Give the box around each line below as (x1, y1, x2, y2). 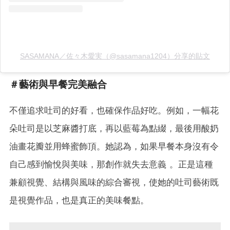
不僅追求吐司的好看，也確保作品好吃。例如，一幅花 (9, 105, 219, 116)
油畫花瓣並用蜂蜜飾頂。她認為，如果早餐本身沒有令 (9, 141, 219, 151)
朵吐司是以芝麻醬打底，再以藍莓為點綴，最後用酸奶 (9, 123, 219, 133)
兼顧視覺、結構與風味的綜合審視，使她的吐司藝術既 (9, 177, 219, 187)
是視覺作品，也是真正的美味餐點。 (9, 195, 149, 205)
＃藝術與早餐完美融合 (9, 78, 107, 90)
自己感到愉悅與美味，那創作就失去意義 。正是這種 (9, 159, 213, 169)
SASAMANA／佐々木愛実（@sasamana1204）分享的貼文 (20, 51, 210, 60)
